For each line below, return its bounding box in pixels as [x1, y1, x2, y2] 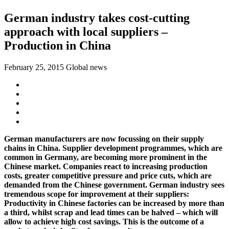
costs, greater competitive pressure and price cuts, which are [4, 171, 212, 180]
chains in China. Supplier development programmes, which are [4, 143, 222, 152]
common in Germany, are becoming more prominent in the [4, 152, 207, 162]
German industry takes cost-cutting [4, 11, 190, 25]
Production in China [4, 38, 111, 52]
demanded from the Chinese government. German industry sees [4, 180, 224, 189]
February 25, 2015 [4, 62, 64, 72]
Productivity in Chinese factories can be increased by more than [4, 198, 224, 208]
